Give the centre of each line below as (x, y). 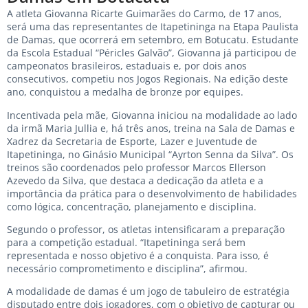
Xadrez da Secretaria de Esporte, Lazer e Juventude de (132, 141)
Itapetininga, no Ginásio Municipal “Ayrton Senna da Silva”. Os (150, 154)
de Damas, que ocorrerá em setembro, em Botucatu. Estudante (153, 40)
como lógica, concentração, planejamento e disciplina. (132, 206)
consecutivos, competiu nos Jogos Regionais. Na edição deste (147, 79)
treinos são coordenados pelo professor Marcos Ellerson (136, 167)
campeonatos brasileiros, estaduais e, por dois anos (127, 66)
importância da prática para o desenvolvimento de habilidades (152, 193)
